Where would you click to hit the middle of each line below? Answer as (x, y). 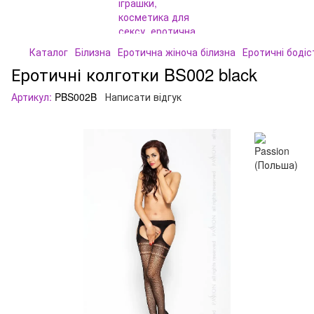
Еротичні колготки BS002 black (134, 74)
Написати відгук (143, 97)
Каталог (49, 52)
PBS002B (74, 97)
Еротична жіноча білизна (177, 52)
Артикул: (32, 97)
